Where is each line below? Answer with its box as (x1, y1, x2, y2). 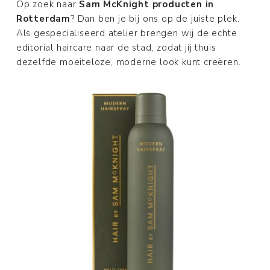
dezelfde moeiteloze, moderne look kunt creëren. (16, 55, 241, 68)
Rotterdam (16, 12, 71, 25)
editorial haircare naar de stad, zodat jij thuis (16, 41, 216, 54)
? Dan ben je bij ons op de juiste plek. (71, 12, 240, 25)
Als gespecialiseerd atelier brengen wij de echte (16, 27, 237, 39)
